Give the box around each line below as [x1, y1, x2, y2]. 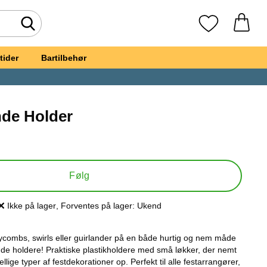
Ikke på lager [7, 201, 56, 210]
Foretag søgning [27, 23, 105, 35]
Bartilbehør [41, 52, 86, 63]
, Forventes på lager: [55, 201, 135, 210]
